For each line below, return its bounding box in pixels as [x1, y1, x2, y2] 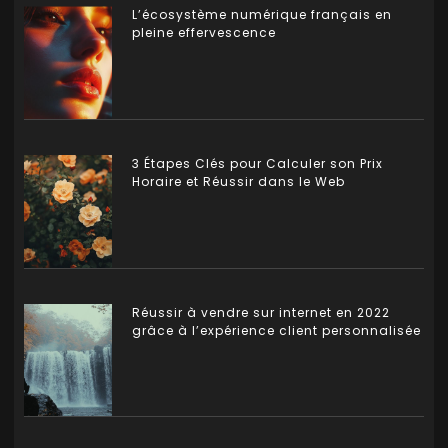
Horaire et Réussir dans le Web [132, 172, 345, 190]
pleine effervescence [132, 24, 276, 42]
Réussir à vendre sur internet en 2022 [132, 303, 390, 321]
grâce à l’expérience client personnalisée [132, 321, 421, 339]
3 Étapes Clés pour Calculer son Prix [132, 154, 383, 172]
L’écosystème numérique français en [132, 6, 392, 24]
